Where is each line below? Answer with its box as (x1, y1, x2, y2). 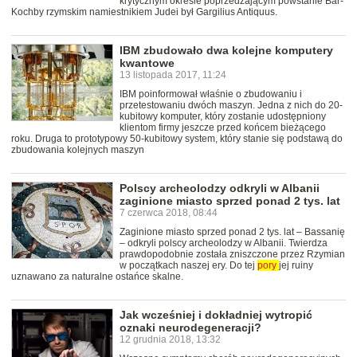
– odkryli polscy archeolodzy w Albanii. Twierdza (120, 237, 328, 249)
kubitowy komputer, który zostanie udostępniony (120, 111, 326, 123)
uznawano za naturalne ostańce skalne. (11, 271, 183, 283)
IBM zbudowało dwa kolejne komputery (120, 44, 333, 57)
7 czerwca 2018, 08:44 (120, 207, 218, 219)
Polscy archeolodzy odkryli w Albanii (120, 182, 320, 195)
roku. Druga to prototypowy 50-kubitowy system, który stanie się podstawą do (11, 133, 343, 145)
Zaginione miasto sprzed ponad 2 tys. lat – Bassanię (120, 226, 345, 238)
